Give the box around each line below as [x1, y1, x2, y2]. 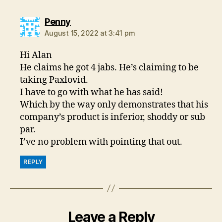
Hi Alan [20, 49, 53, 61]
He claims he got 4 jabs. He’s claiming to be [20, 61, 199, 73]
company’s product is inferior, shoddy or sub [20, 111, 206, 123]
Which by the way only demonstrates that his [20, 99, 209, 111]
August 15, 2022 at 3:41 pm [45, 28, 135, 37]
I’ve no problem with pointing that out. [20, 136, 183, 148]
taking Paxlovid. [20, 74, 89, 86]
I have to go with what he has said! [20, 86, 164, 98]
